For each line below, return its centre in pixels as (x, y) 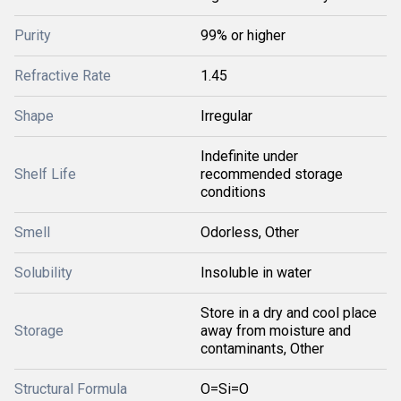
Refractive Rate (63, 75)
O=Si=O (225, 388)
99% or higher (243, 35)
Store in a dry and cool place (289, 312)
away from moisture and (276, 330)
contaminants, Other (262, 348)
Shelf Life (45, 174)
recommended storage (272, 174)
